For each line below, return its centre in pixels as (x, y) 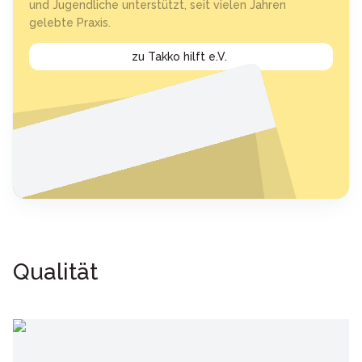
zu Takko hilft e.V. (179, 57)
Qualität (55, 272)
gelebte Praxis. (70, 23)
